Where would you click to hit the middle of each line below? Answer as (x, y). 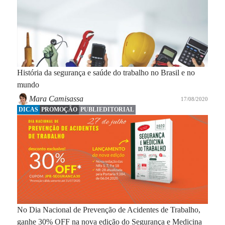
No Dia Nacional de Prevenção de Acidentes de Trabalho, (108, 210)
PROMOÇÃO (59, 109)
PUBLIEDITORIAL (107, 109)
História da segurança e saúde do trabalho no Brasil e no (106, 73)
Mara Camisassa (56, 98)
